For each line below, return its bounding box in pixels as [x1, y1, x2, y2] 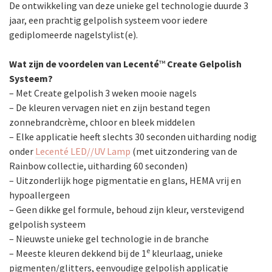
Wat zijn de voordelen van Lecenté [9, 58, 159, 70]
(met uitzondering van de [131, 145, 237, 157]
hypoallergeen [9, 189, 70, 201]
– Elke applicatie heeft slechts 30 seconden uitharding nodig [9, 131, 257, 143]
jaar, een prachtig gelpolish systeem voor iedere [9, 14, 208, 26]
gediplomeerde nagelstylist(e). [9, 29, 138, 41]
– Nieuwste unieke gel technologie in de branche [9, 233, 209, 245]
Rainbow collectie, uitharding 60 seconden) [9, 160, 188, 172]
